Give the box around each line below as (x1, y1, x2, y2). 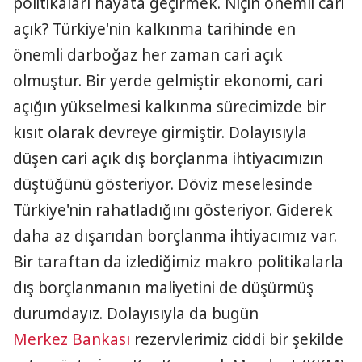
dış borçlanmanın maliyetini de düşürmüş (13, 277, 314, 298)
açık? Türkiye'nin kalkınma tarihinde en (13, 19, 296, 40)
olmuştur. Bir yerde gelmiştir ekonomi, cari (13, 70, 322, 91)
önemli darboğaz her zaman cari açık (13, 44, 283, 65)
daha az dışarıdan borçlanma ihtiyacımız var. (13, 225, 337, 246)
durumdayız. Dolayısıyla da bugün (13, 303, 259, 324)
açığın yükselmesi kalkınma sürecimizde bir (13, 96, 326, 117)
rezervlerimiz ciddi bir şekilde (130, 329, 343, 350)
